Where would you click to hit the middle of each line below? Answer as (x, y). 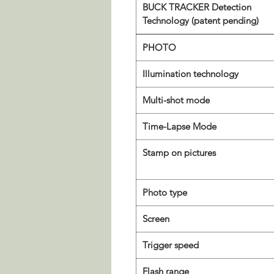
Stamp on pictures (179, 152)
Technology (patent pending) (201, 20)
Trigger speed (171, 245)
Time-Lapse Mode (180, 126)
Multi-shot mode (176, 100)
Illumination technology (191, 73)
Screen (156, 218)
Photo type (165, 192)
